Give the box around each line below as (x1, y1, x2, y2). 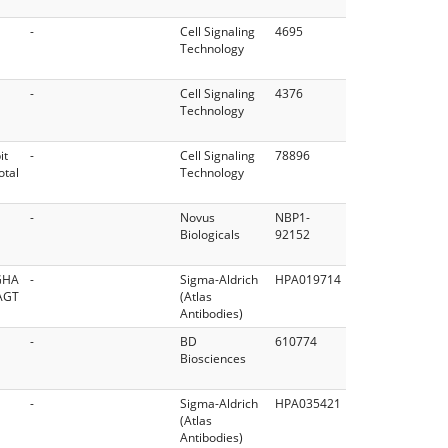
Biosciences (180, 349, 246, 367)
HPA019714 (275, 270, 341, 288)
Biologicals (180, 225, 240, 243)
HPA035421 (275, 394, 341, 412)
